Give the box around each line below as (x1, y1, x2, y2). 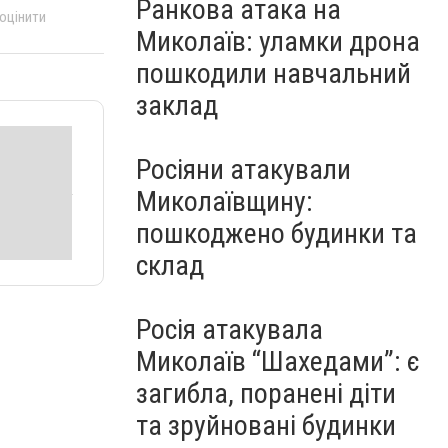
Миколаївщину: (136, 185, 313, 218)
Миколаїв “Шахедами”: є (136, 345, 420, 378)
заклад (136, 89, 218, 122)
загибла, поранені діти (136, 377, 396, 410)
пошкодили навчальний (136, 57, 411, 90)
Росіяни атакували (136, 153, 351, 186)
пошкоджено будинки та (136, 217, 417, 250)
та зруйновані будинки (136, 409, 396, 442)
